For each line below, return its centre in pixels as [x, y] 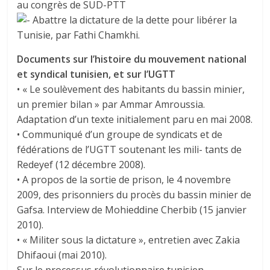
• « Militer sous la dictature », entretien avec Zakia [129, 240]
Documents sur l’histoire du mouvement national [132, 59]
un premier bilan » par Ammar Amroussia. [111, 105]
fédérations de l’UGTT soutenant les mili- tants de [130, 150]
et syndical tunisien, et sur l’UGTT [96, 74]
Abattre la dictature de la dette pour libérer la [134, 20]
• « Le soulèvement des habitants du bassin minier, [131, 89]
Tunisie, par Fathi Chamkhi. [79, 35]
